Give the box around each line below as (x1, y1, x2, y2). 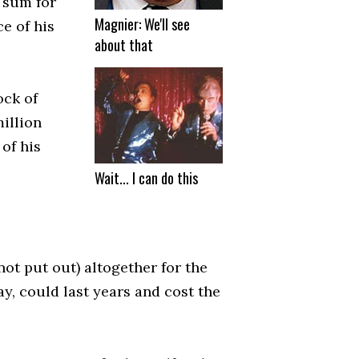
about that (95, 34, 153, 56)
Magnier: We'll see (95, 14, 190, 35)
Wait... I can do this (95, 167, 198, 189)
